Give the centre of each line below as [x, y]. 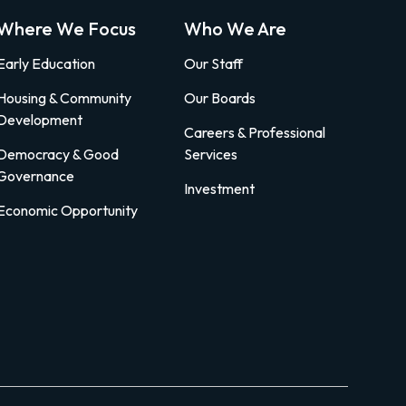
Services [210, 154]
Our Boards [219, 97]
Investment [219, 188]
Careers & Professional [254, 132]
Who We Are [235, 28]
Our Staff [213, 63]
